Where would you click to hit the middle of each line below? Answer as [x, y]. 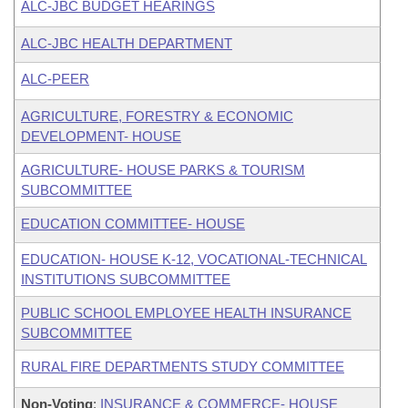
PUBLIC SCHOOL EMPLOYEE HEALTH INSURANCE [186, 313]
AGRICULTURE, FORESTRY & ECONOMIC [157, 116]
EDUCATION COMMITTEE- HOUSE [133, 224]
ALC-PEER [55, 79]
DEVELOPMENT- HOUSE [101, 136]
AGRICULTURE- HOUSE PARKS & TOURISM [163, 170]
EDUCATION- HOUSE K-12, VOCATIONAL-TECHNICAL [194, 259]
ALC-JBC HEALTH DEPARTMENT [127, 43]
